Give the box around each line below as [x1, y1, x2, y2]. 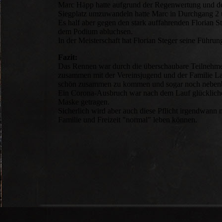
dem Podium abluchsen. [58, 27, 133, 36]
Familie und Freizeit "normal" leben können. [58, 115, 197, 124]
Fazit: [58, 53, 79, 62]
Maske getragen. [58, 98, 110, 107]
